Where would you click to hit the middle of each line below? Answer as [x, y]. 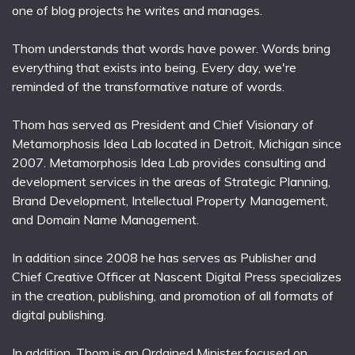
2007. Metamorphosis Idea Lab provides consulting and [169, 162]
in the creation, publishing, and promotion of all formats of [173, 295]
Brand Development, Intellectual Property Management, [170, 200]
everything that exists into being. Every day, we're [154, 67]
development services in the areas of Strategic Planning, [171, 181]
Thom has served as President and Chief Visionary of [163, 124]
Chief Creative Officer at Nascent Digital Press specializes [177, 276]
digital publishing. [59, 314]
